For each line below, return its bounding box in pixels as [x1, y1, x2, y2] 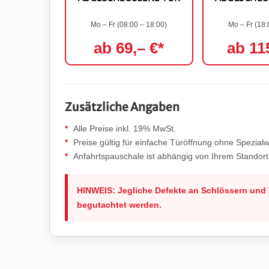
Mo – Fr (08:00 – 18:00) [91, 20, 168, 29]
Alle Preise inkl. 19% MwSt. [73, 124, 176, 133]
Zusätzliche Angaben [65, 100, 180, 114]
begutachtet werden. [77, 200, 162, 210]
